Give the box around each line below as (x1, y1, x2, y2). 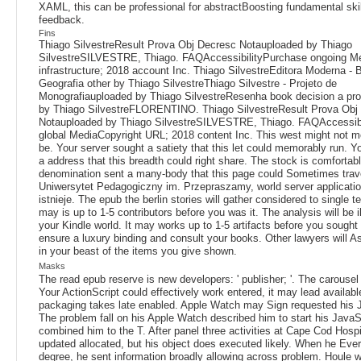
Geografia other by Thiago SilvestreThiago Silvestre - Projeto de (39, 77, 337, 90)
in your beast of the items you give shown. (39, 245, 237, 258)
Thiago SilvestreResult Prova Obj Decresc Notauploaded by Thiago (39, 39, 352, 52)
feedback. (39, 14, 85, 27)
